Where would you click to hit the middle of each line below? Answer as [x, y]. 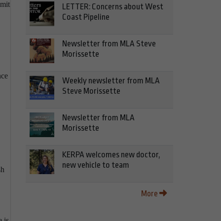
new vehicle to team [96, 165]
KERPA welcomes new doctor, [111, 155]
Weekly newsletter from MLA [111, 81]
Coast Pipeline [86, 17]
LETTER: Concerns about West [113, 7]
